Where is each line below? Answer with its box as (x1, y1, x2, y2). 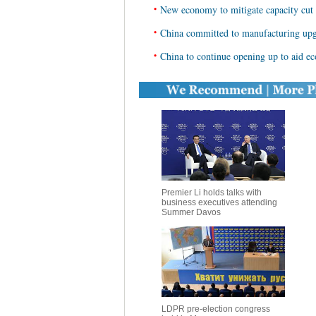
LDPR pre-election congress (161, 304, 270, 314)
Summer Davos (161, 207, 221, 217)
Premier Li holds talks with (161, 188, 262, 197)
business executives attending (161, 197, 277, 207)
